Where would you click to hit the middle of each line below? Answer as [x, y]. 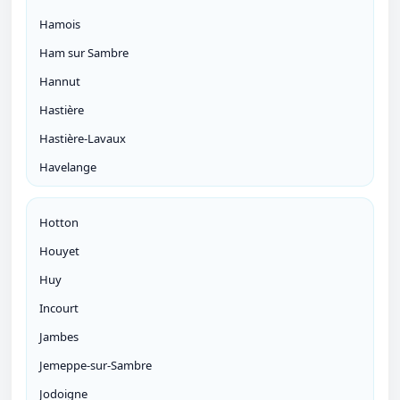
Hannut [60, 82]
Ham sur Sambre [84, 53]
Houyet [59, 251]
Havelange [68, 167]
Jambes [59, 337]
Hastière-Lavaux [83, 139]
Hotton [59, 223]
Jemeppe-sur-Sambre [96, 366]
